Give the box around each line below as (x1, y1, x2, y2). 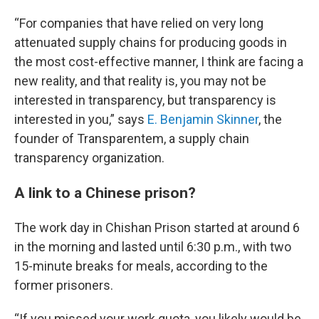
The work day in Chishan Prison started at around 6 (14, 220, 300, 235)
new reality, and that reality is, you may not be (14, 73, 266, 88)
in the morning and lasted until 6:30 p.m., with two (14, 239, 291, 254)
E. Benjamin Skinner (147, 112, 258, 127)
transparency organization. (14, 150, 164, 165)
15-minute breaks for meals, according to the (14, 258, 268, 273)
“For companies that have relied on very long (14, 16, 263, 31)
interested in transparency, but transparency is (14, 93, 276, 108)
